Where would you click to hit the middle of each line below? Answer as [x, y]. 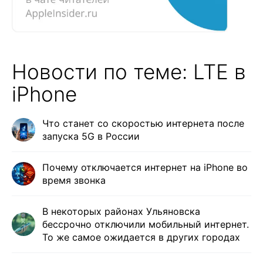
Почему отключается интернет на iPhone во [145, 167]
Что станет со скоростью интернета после [143, 123]
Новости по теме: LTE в [129, 71]
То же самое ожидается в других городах [141, 237]
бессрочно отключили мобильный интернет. [146, 224]
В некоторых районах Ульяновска [121, 211]
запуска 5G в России [91, 136]
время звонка [74, 180]
